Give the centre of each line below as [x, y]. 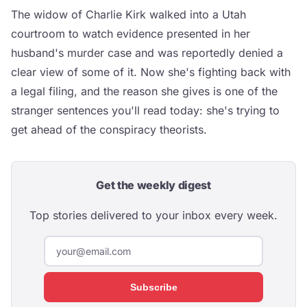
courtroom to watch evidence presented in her [131, 34]
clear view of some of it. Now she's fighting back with [151, 72]
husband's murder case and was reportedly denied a [147, 53]
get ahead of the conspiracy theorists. [109, 130]
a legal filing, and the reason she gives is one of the [144, 91]
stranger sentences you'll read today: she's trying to [145, 110]
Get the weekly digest [153, 185]
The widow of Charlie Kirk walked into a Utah [128, 14]
